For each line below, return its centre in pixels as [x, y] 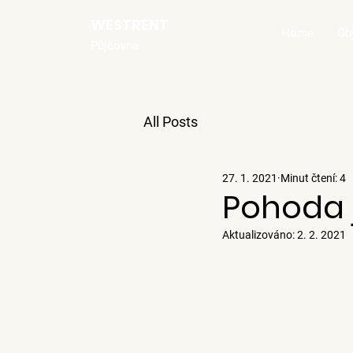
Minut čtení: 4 [313, 178]
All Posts [171, 121]
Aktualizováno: [260, 235]
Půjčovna [115, 46]
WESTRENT [130, 25]
